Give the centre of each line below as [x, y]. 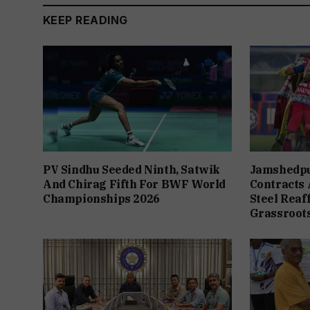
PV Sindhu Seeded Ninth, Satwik [132, 170]
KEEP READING [85, 20]
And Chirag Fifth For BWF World [135, 184]
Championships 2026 [101, 199]
